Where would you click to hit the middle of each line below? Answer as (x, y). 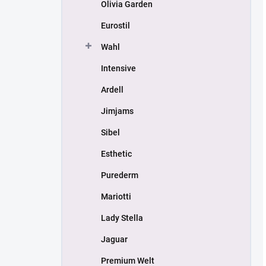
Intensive (118, 68)
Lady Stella (122, 218)
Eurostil (115, 26)
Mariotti (116, 197)
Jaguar (114, 239)
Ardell (112, 90)
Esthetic (116, 154)
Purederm (120, 175)
